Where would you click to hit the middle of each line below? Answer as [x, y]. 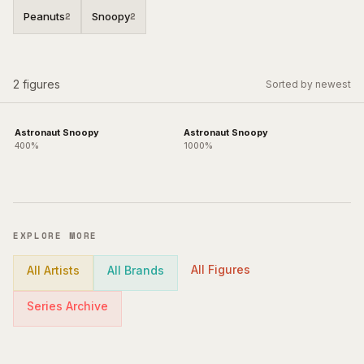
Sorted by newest [308, 84]
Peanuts [44, 16]
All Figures [221, 269]
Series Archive [67, 306]
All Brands [136, 270]
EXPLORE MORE [55, 236]
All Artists [53, 270]
